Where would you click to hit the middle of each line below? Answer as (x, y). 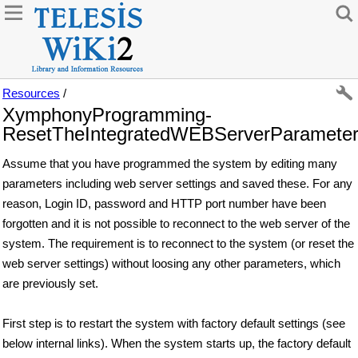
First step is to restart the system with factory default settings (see (174, 323)
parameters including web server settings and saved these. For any (177, 183)
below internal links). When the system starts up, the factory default (177, 343)
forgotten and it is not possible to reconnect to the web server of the (176, 223)
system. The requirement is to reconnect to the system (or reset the (178, 243)
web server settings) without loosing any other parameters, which (171, 263)
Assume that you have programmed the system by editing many (170, 163)
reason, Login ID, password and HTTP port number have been (164, 203)
